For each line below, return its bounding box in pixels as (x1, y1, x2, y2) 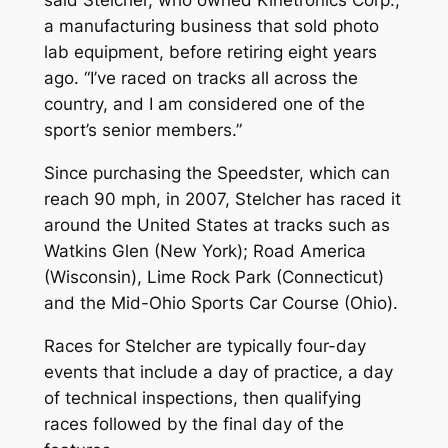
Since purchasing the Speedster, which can (43, 162, 390, 183)
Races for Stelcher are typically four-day (43, 335, 366, 356)
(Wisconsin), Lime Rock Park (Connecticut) (43, 266, 384, 287)
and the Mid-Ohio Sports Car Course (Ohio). (43, 292, 398, 313)
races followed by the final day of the (43, 413, 344, 434)
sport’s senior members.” (43, 119, 242, 140)
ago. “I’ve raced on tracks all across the (43, 67, 358, 88)
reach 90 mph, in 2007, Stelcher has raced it (43, 188, 401, 209)
